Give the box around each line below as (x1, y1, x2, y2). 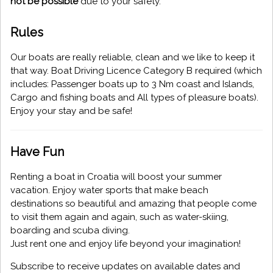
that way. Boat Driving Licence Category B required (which (10, 65, 262, 77)
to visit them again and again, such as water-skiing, (10, 211, 229, 223)
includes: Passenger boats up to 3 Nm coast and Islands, (10, 79, 254, 90)
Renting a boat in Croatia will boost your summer (10, 171, 222, 183)
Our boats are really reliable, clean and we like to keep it (10, 52, 255, 63)
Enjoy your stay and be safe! (10, 105, 132, 117)
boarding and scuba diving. (10, 225, 130, 236)
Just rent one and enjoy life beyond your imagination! (10, 238, 241, 250)
